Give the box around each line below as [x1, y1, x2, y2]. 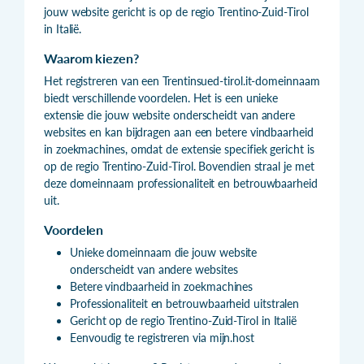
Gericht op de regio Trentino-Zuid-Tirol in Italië [70, 313, 297, 327]
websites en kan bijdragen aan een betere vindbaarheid [44, 124, 314, 139]
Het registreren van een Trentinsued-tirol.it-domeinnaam [44, 73, 320, 88]
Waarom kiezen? [44, 50, 139, 66]
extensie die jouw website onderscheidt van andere [44, 107, 296, 122]
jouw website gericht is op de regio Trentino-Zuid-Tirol [44, 4, 309, 19]
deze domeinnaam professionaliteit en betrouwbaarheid [44, 175, 318, 190]
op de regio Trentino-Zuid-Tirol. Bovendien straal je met [44, 158, 314, 173]
